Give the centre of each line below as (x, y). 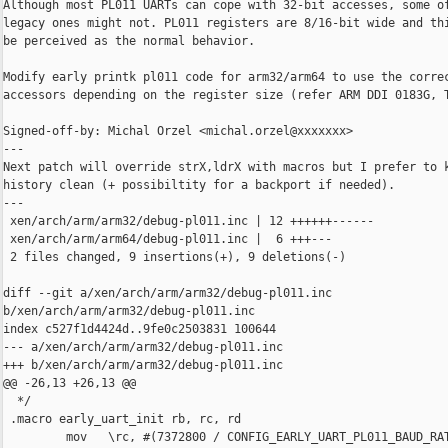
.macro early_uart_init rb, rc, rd (122, 419)
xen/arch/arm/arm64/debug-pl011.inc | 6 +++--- (167, 239)
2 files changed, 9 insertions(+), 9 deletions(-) (174, 257)
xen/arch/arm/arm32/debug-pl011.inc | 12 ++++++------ (188, 221)
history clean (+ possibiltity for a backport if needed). (199, 185)
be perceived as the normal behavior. (129, 41)
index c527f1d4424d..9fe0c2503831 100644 (139, 329)
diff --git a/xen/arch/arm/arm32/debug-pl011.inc (171, 293)
